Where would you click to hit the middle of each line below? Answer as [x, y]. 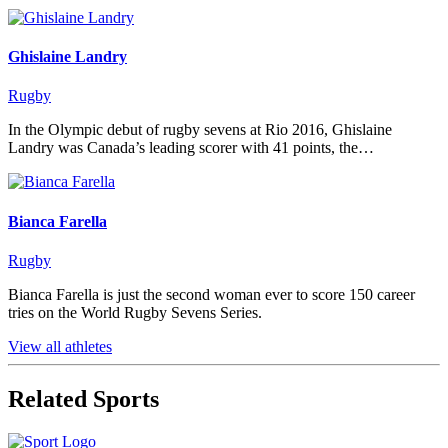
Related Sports [83, 398]
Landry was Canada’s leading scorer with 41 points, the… [191, 148]
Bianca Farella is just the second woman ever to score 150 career [211, 294]
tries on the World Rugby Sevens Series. [135, 312]
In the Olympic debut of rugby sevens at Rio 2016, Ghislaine [200, 130]
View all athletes [60, 346]
